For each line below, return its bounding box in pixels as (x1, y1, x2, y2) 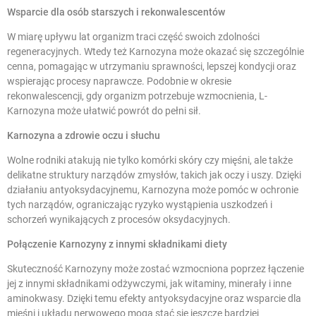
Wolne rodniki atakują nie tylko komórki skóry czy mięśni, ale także (7, 154, 293, 166)
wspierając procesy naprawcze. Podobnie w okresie (7, 75, 231, 87)
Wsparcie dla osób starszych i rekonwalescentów (7, 6, 225, 18)
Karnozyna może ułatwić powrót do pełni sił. (7, 104, 201, 116)
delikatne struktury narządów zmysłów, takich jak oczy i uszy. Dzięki (7, 169, 301, 181)
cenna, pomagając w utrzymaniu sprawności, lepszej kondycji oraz (7, 60, 296, 72)
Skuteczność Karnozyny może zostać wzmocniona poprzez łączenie (7, 262, 304, 274)
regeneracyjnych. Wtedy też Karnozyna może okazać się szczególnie (7, 45, 304, 57)
